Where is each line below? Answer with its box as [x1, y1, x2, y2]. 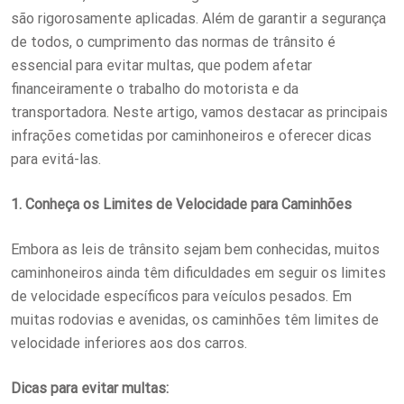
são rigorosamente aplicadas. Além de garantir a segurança [11, 9, 386, 27]
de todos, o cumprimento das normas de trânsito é [11, 32, 335, 50]
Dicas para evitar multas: [11, 379, 169, 397]
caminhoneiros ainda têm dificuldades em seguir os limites [11, 263, 386, 281]
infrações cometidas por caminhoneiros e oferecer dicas [11, 126, 372, 144]
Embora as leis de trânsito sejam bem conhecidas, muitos [11, 240, 380, 258]
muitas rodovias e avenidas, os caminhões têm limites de [11, 310, 379, 328]
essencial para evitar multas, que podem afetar [11, 56, 312, 74]
